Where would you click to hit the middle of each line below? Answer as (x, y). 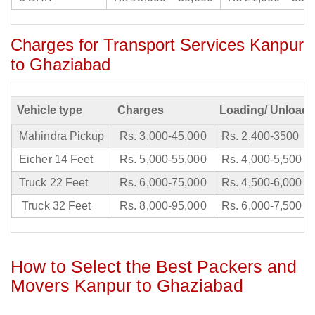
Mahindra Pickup (62, 136)
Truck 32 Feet (55, 206)
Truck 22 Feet (54, 183)
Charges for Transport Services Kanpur (157, 45)
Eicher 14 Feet (56, 160)
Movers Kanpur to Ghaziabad (127, 286)
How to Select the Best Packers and (154, 267)
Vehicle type (50, 110)
